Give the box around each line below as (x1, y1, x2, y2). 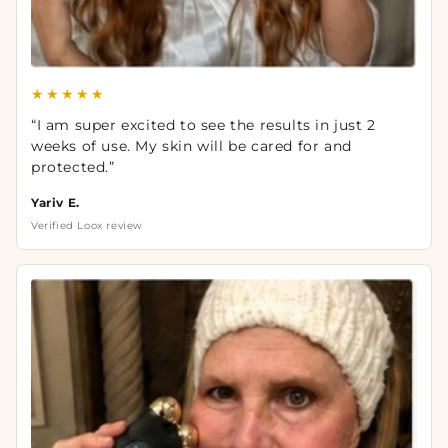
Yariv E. (31, 194, 80, 210)
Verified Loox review (31, 218, 143, 232)
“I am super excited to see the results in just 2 (31, 115, 376, 134)
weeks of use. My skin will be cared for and (31, 136, 352, 155)
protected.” (31, 157, 115, 176)
